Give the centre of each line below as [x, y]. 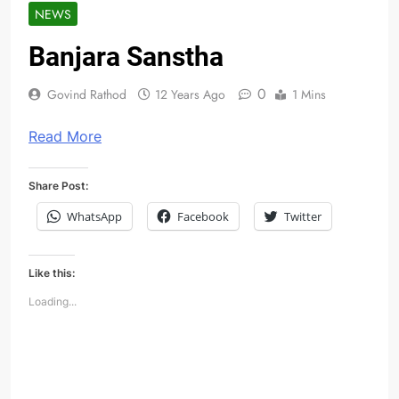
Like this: [52, 273]
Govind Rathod [87, 95]
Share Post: [58, 186]
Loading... [53, 302]
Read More [65, 137]
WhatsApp [94, 217]
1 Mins [309, 95]
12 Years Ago [190, 95]
